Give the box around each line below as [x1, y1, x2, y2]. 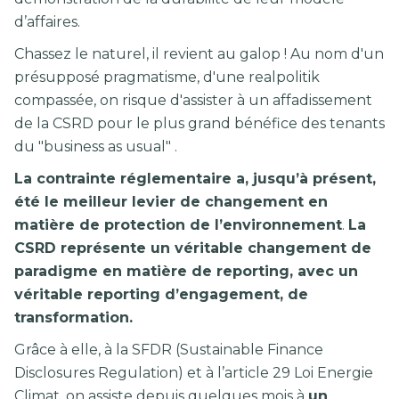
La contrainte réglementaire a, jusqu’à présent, [14, 170, 376, 188]
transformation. [14, 309, 133, 327]
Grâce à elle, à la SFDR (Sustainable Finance [14, 341, 323, 359]
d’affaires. [14, 13, 80, 31]
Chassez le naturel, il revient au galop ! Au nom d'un [14, 45, 384, 63]
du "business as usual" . [14, 138, 177, 156]
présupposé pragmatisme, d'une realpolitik [14, 69, 320, 86]
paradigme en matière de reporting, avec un [14, 263, 358, 281]
